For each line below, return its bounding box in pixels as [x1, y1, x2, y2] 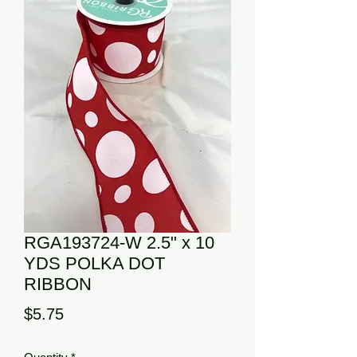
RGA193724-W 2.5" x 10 [24, 233, 214, 253]
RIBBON [24, 274, 92, 294]
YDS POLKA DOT [24, 253, 165, 273]
